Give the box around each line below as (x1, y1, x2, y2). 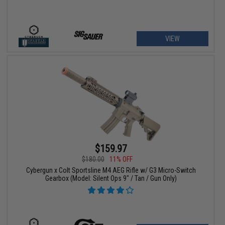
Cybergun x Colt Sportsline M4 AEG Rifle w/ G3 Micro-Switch (26, 166, 196, 175)
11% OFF (109, 155, 133, 164)
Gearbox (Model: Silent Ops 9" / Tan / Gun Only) (45, 174, 177, 183)
